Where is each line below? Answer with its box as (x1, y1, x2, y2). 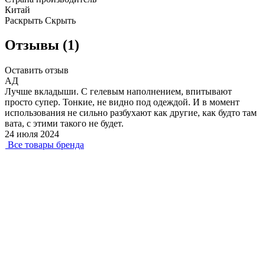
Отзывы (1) (5, 37, 79, 53)
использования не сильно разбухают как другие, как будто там (5, 108, 257, 118)
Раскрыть (5, 15, 43, 25)
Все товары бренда (8, 140, 84, 150)
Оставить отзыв (5, 65, 69, 76)
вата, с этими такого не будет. (5, 118, 124, 129)
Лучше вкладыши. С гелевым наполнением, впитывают (5, 86, 232, 97)
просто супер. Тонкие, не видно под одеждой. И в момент (5, 97, 240, 108)
